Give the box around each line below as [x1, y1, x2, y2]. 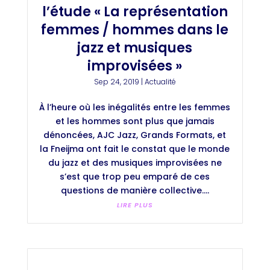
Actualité [144, 76, 176, 87]
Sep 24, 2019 [93, 76, 139, 87]
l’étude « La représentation [42, 2, 228, 21]
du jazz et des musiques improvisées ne [48, 156, 222, 169]
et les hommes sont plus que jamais [55, 115, 215, 127]
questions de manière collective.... [60, 184, 209, 196]
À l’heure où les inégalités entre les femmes [39, 101, 231, 113]
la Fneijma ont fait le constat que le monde [40, 142, 230, 155]
